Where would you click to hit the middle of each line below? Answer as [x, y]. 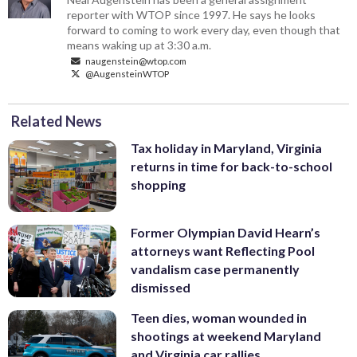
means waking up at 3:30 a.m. [139, 45]
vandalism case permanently [215, 269]
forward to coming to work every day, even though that [204, 29]
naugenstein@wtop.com [135, 60]
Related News [57, 121]
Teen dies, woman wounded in [219, 317]
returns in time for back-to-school [231, 166]
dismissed [161, 288]
